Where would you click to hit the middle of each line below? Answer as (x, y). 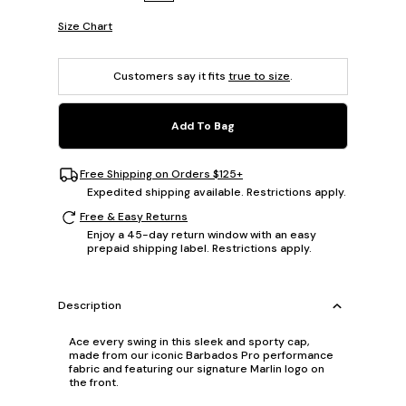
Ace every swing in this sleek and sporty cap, (189, 341)
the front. (94, 382)
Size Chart (85, 26)
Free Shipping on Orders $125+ (161, 174)
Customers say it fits (171, 76)
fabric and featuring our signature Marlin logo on (197, 368)
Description (90, 306)
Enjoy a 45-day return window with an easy (202, 234)
